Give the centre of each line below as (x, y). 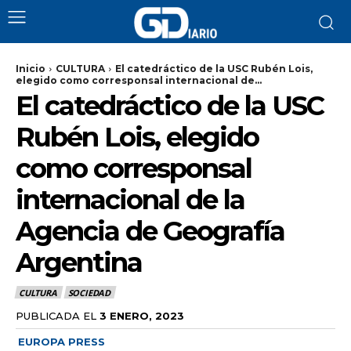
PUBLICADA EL (56, 315)
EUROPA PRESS (62, 341)
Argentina (79, 262)
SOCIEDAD (89, 293)
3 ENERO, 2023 (142, 315)
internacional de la (130, 200)
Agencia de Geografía (150, 231)
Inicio (31, 69)
